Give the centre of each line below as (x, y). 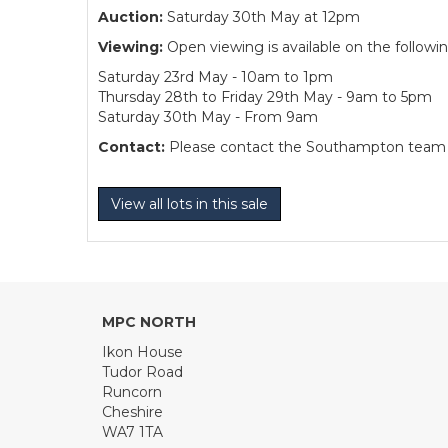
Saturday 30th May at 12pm (261, 17)
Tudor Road (142, 372)
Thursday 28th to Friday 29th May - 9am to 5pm (265, 97)
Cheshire (132, 412)
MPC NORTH (149, 322)
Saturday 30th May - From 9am (208, 117)
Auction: (130, 17)
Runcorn (132, 392)
